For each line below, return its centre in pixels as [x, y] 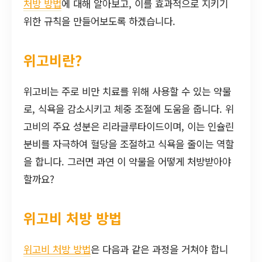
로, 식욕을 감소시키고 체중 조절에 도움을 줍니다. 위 [129, 108]
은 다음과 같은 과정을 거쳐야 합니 [159, 249]
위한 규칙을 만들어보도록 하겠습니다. [99, 21]
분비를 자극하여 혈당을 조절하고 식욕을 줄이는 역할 [129, 144]
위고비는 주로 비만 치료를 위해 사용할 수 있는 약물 [127, 91]
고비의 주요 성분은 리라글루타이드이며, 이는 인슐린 [129, 126]
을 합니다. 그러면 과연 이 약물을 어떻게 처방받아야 [127, 161]
